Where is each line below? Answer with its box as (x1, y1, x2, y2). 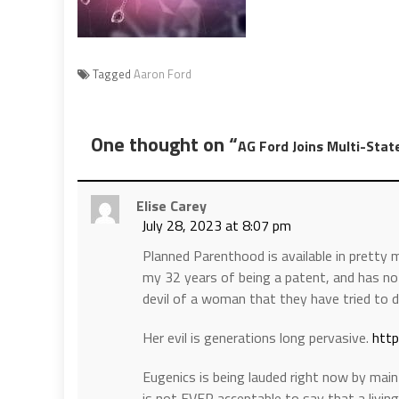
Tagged (93, 64, 134, 83)
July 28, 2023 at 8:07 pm (142, 214, 291, 236)
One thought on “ (91, 128, 238, 159)
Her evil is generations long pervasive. (142, 326, 372, 348)
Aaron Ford (134, 64, 191, 83)
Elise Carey (136, 194, 207, 216)
